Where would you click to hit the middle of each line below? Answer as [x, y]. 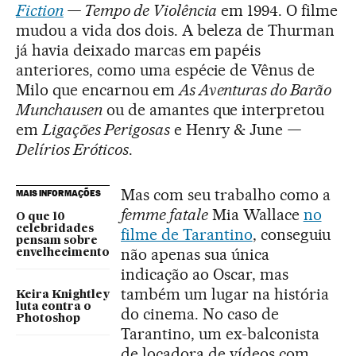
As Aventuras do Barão [255, 89]
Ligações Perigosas [106, 129]
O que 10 [41, 217]
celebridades [55, 228]
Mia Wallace [255, 214]
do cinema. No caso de [200, 313]
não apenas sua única [195, 254]
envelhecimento [63, 252]
